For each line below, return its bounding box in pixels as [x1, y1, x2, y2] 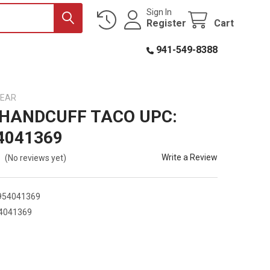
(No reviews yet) [5, 152, 67, 163]
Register [146, 17, 187, 29]
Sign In [146, 7, 172, 17]
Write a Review [162, 152, 218, 162]
